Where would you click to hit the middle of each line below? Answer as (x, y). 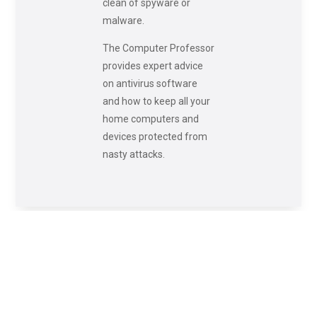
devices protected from (155, 136)
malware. (123, 20)
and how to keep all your (156, 101)
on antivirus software (150, 83)
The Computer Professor (158, 48)
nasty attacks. (133, 154)
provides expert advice (152, 65)
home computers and (150, 119)
